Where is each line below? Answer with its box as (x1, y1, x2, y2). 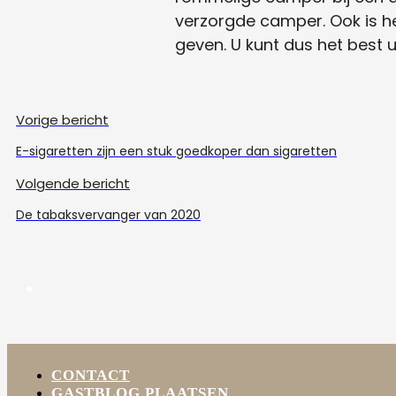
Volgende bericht (16, 173, 130, 193)
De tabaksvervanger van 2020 (16, 205, 201, 224)
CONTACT (51, 366, 130, 384)
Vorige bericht (16, 110, 109, 129)
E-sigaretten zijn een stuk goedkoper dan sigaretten (16, 141, 337, 160)
